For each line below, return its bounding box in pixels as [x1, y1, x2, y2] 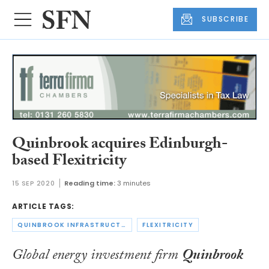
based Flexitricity [12, 148, 126, 175]
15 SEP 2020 [12, 178, 55, 189]
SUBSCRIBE [202, 14, 249, 25]
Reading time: [64, 178, 116, 189]
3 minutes [117, 178, 151, 189]
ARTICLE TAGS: [12, 201, 74, 212]
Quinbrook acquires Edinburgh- [12, 131, 228, 159]
